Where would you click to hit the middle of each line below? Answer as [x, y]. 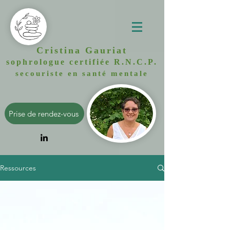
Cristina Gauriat [82, 50]
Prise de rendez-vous [43, 113]
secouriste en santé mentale [82, 73]
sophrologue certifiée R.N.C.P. [82, 62]
